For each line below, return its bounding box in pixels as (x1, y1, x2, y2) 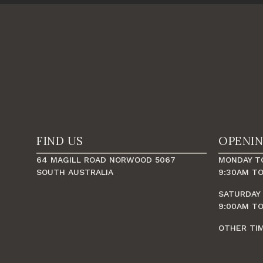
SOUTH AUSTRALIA (36, 167, 113, 177)
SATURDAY (218, 189, 261, 199)
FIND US (36, 134, 83, 149)
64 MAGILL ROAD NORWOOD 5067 (36, 155, 176, 165)
